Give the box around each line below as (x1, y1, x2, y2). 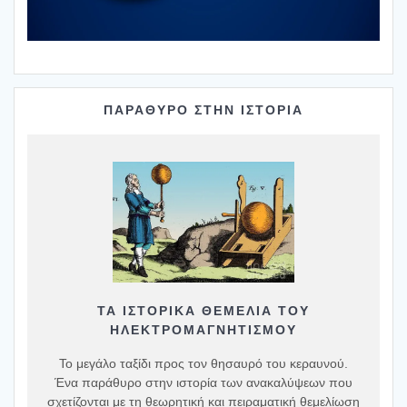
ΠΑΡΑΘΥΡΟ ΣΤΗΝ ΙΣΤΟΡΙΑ (104, 103, 303, 117)
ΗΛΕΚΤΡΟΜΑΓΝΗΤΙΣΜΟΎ (110, 323, 297, 338)
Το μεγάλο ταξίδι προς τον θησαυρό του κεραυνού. (59, 356, 348, 372)
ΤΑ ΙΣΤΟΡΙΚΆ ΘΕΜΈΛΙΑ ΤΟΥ (97, 303, 310, 319)
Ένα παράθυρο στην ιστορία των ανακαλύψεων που (55, 375, 352, 391)
